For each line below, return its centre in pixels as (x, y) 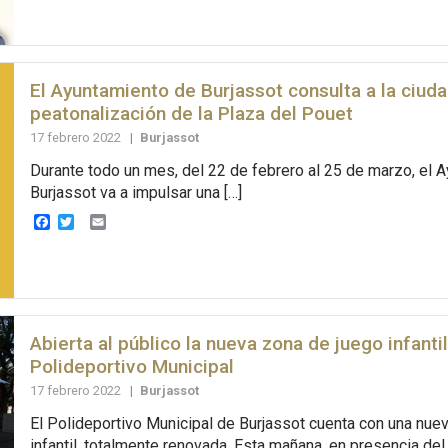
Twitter (98, 221)
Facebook (84, 221)
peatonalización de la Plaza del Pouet (191, 113)
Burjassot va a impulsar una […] (135, 192)
